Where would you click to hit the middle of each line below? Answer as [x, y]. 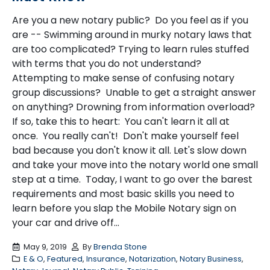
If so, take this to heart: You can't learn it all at [121, 122]
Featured [64, 259]
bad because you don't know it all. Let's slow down [129, 151]
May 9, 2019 [45, 246]
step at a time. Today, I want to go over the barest [132, 180]
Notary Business [210, 259]
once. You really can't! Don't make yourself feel [125, 136]
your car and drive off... [66, 223]
